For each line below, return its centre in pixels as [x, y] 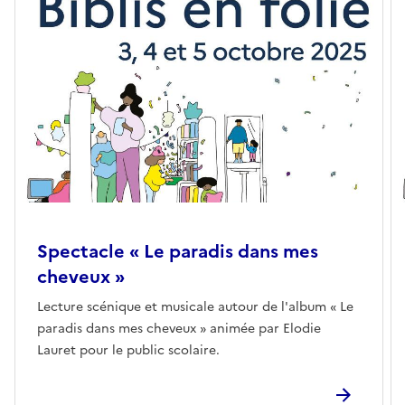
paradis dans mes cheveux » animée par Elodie [179, 328]
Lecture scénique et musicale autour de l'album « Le [195, 306]
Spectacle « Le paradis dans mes [178, 251]
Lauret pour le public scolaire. [128, 350]
